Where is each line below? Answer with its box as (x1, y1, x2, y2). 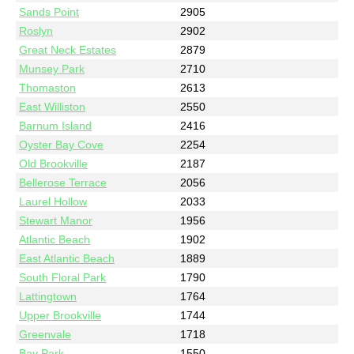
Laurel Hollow (19, 194, 88, 208)
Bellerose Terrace (19, 175, 107, 189)
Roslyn (19, 24, 54, 37)
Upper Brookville (19, 308, 102, 322)
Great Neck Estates (19, 43, 117, 56)
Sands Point (19, 5, 80, 18)
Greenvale (19, 327, 72, 341)
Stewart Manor (19, 213, 93, 227)
